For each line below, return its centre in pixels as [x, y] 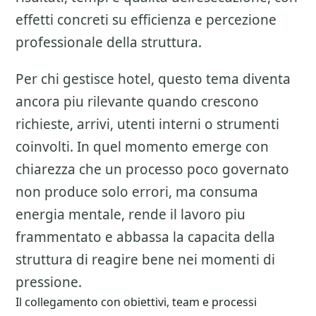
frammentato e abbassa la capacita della [145, 237]
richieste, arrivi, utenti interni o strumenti [147, 124]
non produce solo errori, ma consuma [137, 192]
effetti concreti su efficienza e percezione [146, 20]
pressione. [49, 282]
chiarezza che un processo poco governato [152, 169]
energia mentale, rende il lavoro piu [130, 214]
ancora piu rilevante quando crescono [137, 102]
